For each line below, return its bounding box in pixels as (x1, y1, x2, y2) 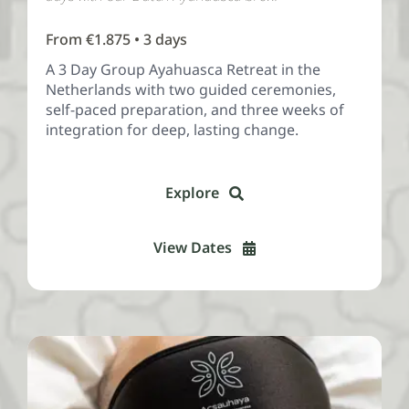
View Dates (153, 237, 233, 258)
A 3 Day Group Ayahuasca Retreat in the (46, 59, 320, 80)
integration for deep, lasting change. (46, 120, 299, 141)
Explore (164, 183, 219, 204)
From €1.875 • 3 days (46, 29, 187, 50)
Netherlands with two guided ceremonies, (46, 79, 336, 100)
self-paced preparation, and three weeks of (46, 100, 344, 121)
